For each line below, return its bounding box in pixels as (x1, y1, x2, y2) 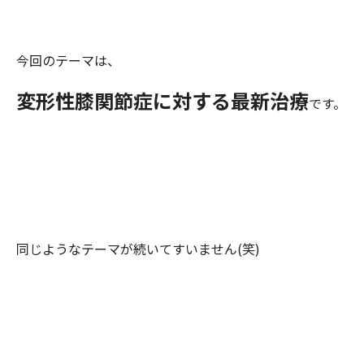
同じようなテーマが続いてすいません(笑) (16, 239, 260, 259)
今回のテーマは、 (16, 50, 120, 71)
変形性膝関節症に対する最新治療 (16, 86, 309, 115)
